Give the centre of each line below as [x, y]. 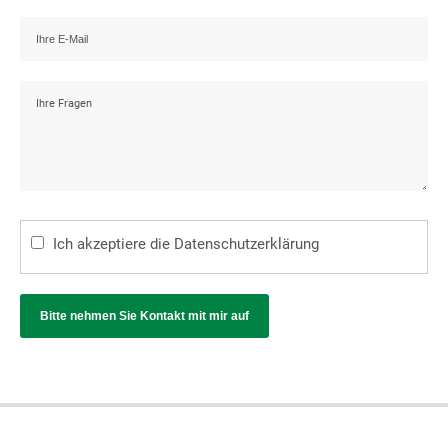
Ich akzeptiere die [113, 244]
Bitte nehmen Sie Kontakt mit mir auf [144, 316]
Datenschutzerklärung [246, 244]
